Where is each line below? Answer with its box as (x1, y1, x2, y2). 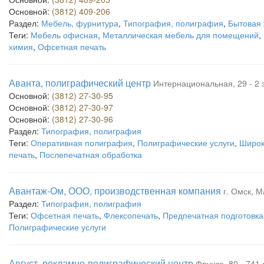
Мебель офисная (31, 29, 98, 41)
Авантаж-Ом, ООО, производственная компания (9, 184, 221, 197)
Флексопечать (104, 209, 158, 221)
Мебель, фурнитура (41, 17, 118, 29)
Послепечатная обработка (39, 148, 142, 160)
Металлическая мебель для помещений (103, 29, 259, 41)
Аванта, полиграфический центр (9, 76, 151, 90)
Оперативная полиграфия (31, 137, 133, 148)
